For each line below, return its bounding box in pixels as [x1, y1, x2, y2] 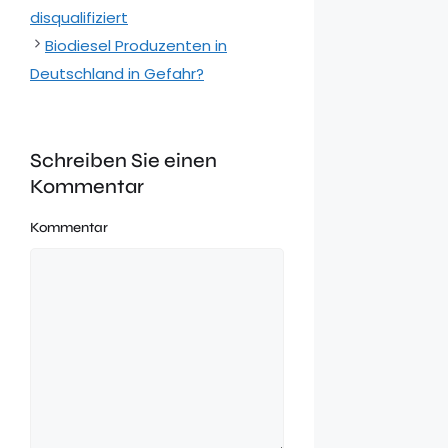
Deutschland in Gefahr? [30, 63, 204, 85]
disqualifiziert [30, 7, 128, 29]
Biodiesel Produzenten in [45, 35, 227, 57]
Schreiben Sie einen [30, 148, 217, 174]
